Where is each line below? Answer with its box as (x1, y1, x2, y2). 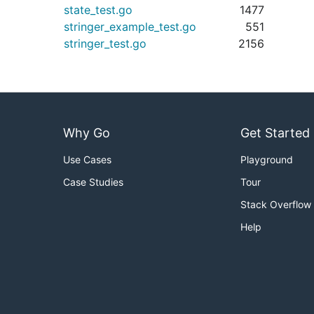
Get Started (240, 125, 310, 140)
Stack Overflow (240, 198, 311, 210)
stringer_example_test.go (64, 20, 196, 34)
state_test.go (64, 3, 132, 17)
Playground (240, 153, 293, 165)
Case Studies (63, 176, 123, 188)
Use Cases (63, 153, 111, 165)
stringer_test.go (64, 36, 146, 50)
